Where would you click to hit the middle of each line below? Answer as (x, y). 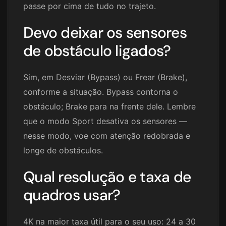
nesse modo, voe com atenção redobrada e (107, 136)
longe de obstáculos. (63, 151)
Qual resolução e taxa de (107, 177)
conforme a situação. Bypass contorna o (101, 92)
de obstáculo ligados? (97, 51)
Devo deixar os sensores (105, 33)
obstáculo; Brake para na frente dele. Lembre (109, 107)
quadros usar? (72, 195)
